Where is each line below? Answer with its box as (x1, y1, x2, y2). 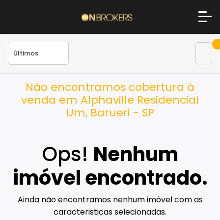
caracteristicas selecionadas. (54, 206, 166, 218)
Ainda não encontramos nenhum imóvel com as (17, 194, 203, 206)
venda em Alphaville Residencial (21, 92, 199, 108)
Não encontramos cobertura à (26, 79, 194, 95)
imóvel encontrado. (12, 164, 208, 192)
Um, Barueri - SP (66, 105, 154, 120)
